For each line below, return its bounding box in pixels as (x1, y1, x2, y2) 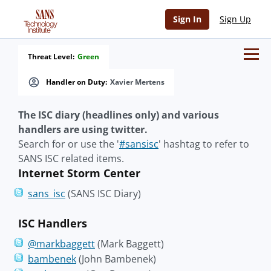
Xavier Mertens (110, 77, 165, 87)
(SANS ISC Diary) (65, 187, 141, 200)
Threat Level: (28, 51, 74, 62)
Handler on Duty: (46, 77, 107, 87)
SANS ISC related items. (18, 152, 124, 165)
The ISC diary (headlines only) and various (18, 108, 219, 122)
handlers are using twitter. (18, 123, 148, 136)
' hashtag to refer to (158, 137, 249, 151)
